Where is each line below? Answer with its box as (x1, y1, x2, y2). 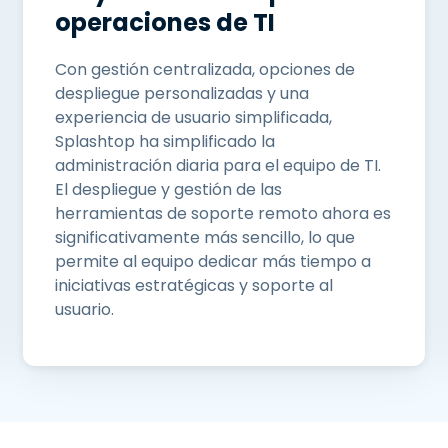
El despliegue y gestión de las (55, 178, 283, 201)
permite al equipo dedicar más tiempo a (55, 250, 372, 273)
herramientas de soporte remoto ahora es (55, 202, 392, 225)
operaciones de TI (55, 6, 276, 39)
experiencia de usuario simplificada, (55, 106, 333, 129)
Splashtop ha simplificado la (55, 130, 276, 153)
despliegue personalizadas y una (55, 82, 310, 105)
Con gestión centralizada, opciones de (55, 58, 356, 81)
